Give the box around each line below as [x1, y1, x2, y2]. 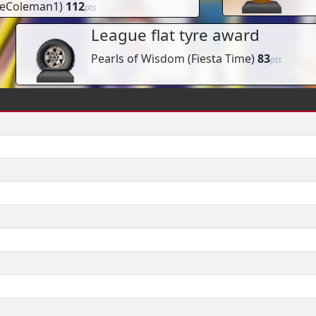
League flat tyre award [90, 24, 260, 46]
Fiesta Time [190, 51, 251, 66]
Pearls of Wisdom [90, 51, 185, 66]
